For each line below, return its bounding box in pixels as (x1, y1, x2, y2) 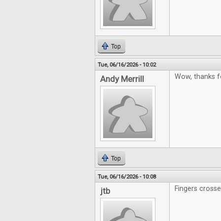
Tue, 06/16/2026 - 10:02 (98, 61, 156, 68)
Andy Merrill (100, 74, 144, 84)
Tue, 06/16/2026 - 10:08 (98, 173, 156, 180)
